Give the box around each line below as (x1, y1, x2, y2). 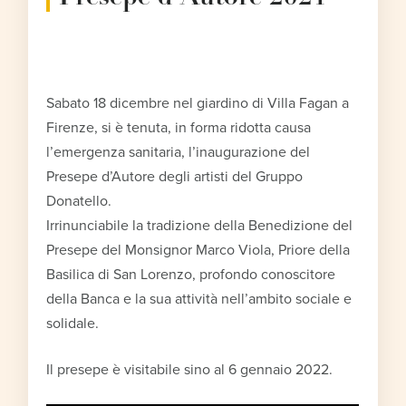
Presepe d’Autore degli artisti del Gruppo (46, 168, 304, 187)
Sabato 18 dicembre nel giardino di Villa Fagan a (46, 94, 350, 113)
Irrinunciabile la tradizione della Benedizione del (46, 217, 353, 236)
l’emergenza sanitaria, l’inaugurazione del (46, 143, 311, 162)
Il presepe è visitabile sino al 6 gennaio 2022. (46, 361, 333, 380)
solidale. (46, 314, 100, 333)
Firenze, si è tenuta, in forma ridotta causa (46, 119, 312, 138)
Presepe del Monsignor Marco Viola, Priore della (46, 241, 351, 260)
